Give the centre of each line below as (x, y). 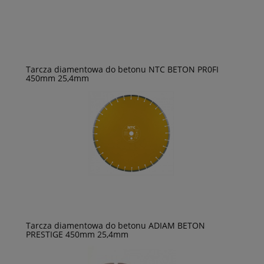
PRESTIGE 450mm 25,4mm (77, 235)
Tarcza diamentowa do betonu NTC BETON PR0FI (122, 70)
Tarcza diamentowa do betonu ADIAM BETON (115, 226)
